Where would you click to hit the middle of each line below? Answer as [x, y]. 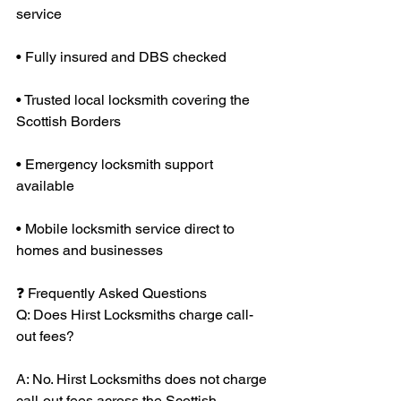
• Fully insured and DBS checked [121, 57]
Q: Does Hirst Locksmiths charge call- [135, 315]
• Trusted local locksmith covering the [135, 100]
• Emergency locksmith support [116, 164]
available [45, 186]
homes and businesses [90, 250]
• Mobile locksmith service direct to [127, 229]
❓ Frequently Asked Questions [111, 293]
